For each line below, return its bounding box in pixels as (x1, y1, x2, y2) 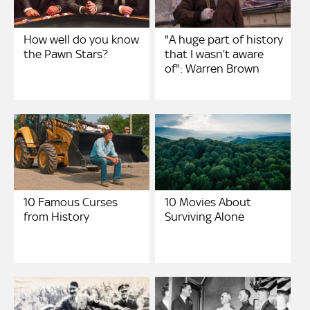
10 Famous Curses (24, 195, 118, 210)
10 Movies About (165, 195, 252, 210)
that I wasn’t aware (165, 47, 264, 62)
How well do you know (24, 33, 139, 47)
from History (24, 210, 89, 224)
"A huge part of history (165, 33, 284, 47)
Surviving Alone (165, 210, 245, 224)
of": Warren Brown (165, 62, 260, 76)
